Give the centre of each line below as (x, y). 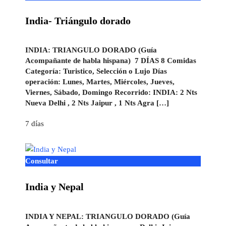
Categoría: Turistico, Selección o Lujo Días (96, 71)
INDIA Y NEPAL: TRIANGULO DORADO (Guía (108, 216)
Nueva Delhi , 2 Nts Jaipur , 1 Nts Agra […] (97, 103)
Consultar (42, 161)
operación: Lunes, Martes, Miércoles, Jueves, (100, 82)
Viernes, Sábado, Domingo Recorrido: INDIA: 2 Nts (111, 93)
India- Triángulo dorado (78, 21)
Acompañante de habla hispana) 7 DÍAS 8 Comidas (111, 61)
